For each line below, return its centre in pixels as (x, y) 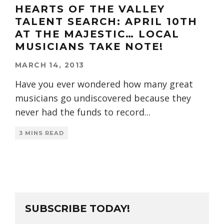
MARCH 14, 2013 (50, 65)
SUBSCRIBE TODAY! (77, 209)
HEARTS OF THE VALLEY (90, 9)
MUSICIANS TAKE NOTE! (89, 47)
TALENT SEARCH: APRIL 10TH (106, 22)
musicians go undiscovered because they (103, 98)
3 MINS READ (41, 133)
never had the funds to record (80, 112)
